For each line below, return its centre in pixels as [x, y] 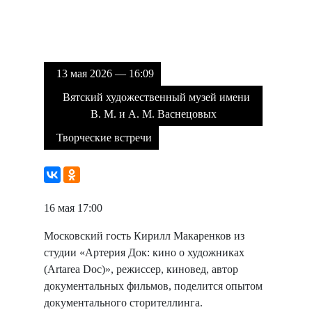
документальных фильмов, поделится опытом [153, 286]
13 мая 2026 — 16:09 [102, 73]
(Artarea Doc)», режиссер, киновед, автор [141, 269]
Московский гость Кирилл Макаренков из [144, 236]
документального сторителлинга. [123, 303]
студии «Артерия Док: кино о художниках [144, 252]
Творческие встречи [101, 138]
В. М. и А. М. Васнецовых [153, 114]
